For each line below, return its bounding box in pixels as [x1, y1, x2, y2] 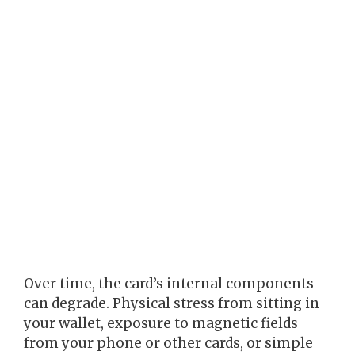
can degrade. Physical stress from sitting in [24, 295, 319, 313]
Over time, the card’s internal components [24, 275, 314, 293]
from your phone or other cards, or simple [24, 334, 313, 353]
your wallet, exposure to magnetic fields [24, 315, 298, 333]
